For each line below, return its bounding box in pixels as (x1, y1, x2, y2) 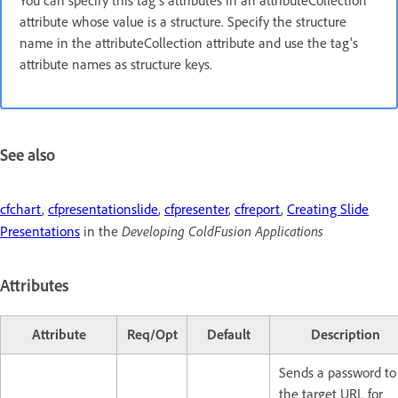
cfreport (235, 201, 281, 219)
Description (311, 325, 380, 343)
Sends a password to (279, 363, 396, 381)
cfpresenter (164, 201, 228, 219)
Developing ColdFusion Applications (122, 222, 323, 241)
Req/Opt (126, 325, 178, 343)
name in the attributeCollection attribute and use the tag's (20, 34, 358, 52)
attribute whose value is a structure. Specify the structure (20, 12, 346, 30)
